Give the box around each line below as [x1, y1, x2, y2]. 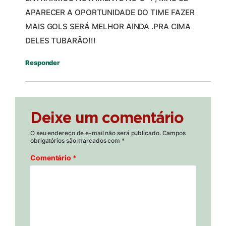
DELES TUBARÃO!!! [25, 36, 96, 46]
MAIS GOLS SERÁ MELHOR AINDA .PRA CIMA [25, 22, 191, 32]
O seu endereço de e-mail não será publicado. [30, 129, 161, 137]
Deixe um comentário [30, 111, 184, 127]
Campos [162, 129, 186, 137]
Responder [25, 59, 60, 67]
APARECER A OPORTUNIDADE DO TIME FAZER [25, 8, 195, 18]
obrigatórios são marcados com [30, 137, 122, 145]
